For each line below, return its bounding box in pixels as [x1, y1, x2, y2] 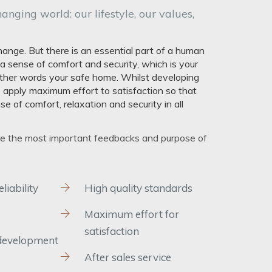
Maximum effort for [84, 208, 179, 221]
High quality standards [84, 182, 192, 195]
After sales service [84, 251, 171, 264]
